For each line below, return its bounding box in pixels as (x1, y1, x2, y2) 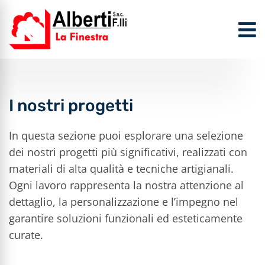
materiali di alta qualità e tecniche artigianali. (9, 161, 234, 176)
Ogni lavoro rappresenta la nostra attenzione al (9, 178, 244, 192)
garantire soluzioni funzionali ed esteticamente (9, 211, 243, 225)
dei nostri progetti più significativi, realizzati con (9, 145, 247, 159)
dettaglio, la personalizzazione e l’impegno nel (9, 195, 238, 209)
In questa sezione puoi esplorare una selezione (9, 128, 243, 143)
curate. (9, 228, 43, 242)
